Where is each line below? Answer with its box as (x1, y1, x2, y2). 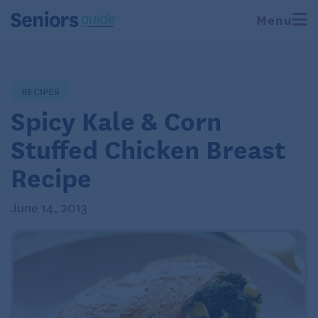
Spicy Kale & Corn (11, 102, 221, 138)
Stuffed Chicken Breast (11, 130, 285, 166)
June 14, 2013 (11, 197, 87, 216)
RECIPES (21, 83, 60, 99)
